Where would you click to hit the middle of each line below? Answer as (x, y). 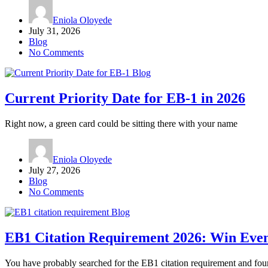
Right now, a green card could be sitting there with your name (121, 124)
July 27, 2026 (54, 170)
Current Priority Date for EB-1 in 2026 (125, 98)
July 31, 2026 (54, 31)
